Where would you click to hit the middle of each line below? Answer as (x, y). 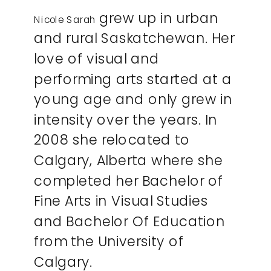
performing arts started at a (133, 79)
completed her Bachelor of (129, 181)
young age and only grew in (133, 100)
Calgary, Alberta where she (129, 160)
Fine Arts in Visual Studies (121, 201)
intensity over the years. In (126, 119)
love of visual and (97, 59)
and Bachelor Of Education (130, 221)
